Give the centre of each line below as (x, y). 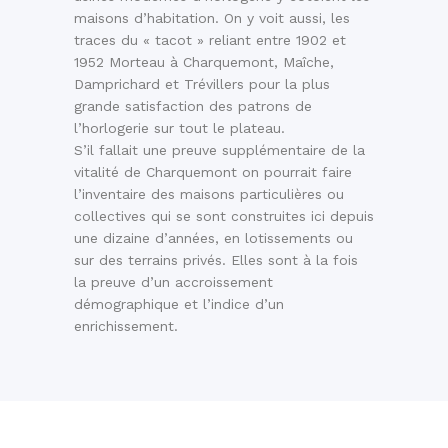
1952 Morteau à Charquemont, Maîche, (204, 62)
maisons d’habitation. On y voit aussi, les (212, 18)
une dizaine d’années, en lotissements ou (213, 238)
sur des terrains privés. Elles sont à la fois (216, 260)
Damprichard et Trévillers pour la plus (202, 84)
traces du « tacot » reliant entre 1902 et (210, 40)
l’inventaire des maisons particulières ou (209, 194)
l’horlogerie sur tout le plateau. (179, 128)
